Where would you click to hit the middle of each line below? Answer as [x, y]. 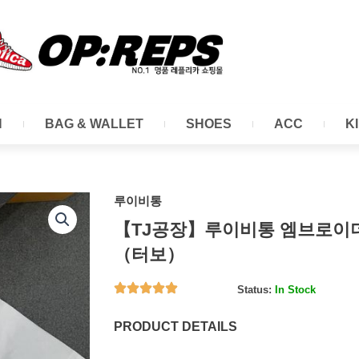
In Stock [294, 290]
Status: [255, 290]
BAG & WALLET [94, 124]
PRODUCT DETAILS [175, 327]
